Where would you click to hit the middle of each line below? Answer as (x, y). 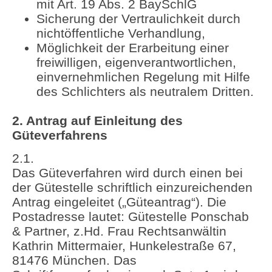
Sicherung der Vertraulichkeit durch (138, 18)
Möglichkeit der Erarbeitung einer (133, 47)
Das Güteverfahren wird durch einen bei (127, 173)
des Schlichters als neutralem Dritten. (145, 91)
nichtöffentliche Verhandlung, (121, 33)
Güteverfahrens (60, 135)
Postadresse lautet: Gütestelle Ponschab (131, 217)
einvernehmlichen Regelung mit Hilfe (143, 76)
